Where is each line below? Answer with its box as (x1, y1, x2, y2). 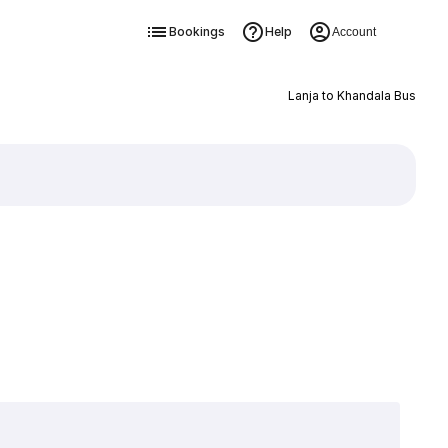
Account (331, 25, 376, 39)
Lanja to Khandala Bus (287, 88, 416, 103)
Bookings (168, 24, 225, 39)
